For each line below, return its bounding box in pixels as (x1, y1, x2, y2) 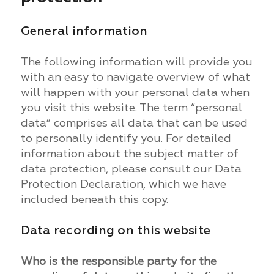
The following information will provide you (20, 54, 253, 69)
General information (20, 23, 148, 39)
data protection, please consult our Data (20, 161, 242, 176)
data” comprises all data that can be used (20, 116, 248, 130)
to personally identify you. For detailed (20, 131, 231, 146)
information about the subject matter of (20, 146, 239, 161)
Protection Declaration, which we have (20, 177, 226, 191)
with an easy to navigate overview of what (20, 70, 250, 84)
